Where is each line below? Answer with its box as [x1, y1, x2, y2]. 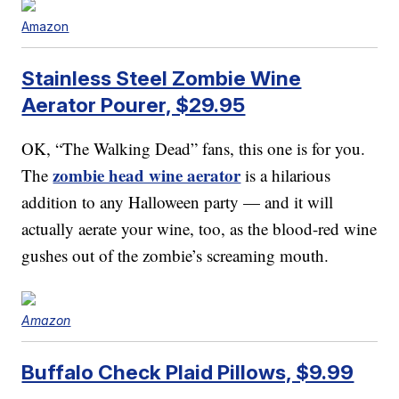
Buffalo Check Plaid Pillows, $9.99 [21, 359, 354, 384]
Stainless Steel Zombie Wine [21, 65, 302, 90]
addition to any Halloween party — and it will [21, 190, 334, 213]
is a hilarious [240, 163, 331, 186]
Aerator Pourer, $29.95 [21, 92, 246, 117]
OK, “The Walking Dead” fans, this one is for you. [21, 136, 366, 159]
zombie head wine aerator [53, 162, 241, 187]
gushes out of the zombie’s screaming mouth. [21, 243, 330, 266]
